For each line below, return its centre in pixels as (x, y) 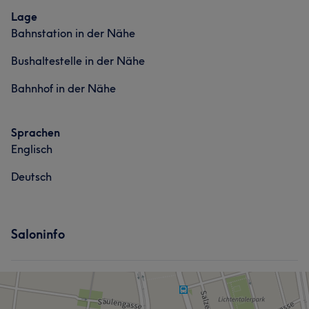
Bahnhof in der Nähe (63, 88)
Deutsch (31, 177)
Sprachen (36, 132)
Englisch (32, 149)
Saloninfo (38, 234)
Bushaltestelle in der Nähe (78, 61)
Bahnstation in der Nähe (73, 33)
